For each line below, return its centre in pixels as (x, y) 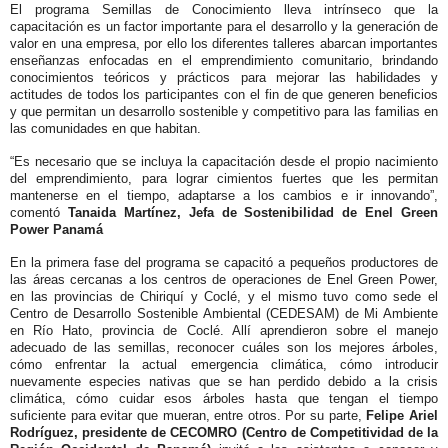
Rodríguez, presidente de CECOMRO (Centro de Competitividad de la (224, 433)
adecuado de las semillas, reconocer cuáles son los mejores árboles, (224, 348)
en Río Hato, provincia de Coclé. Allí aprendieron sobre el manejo (224, 331)
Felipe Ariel (402, 416)
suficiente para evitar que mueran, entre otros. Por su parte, (188, 416)
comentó (39, 213)
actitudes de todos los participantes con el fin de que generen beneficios (224, 95)
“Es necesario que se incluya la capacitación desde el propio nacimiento (224, 162)
